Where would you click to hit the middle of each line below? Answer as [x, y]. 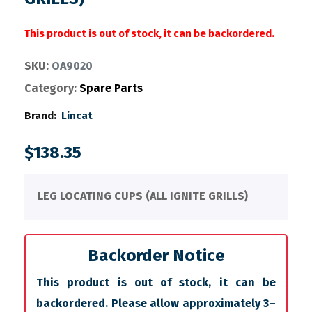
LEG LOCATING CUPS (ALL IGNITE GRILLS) [143, 196]
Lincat [77, 116]
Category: [50, 88]
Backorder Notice [156, 256]
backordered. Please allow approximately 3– [156, 304]
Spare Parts [111, 88]
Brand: [40, 116]
